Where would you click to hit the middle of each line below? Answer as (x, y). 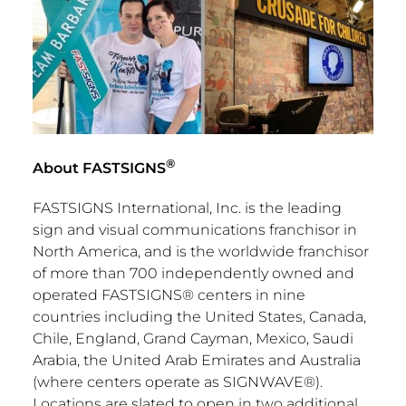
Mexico (280, 338)
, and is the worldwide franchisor (253, 251)
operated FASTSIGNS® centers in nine (169, 295)
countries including (104, 316)
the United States (239, 316)
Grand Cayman (196, 338)
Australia (330, 360)
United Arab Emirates (188, 360)
